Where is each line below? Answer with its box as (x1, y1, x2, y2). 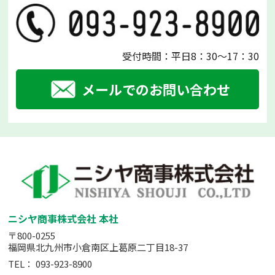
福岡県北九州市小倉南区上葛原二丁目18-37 (8, 241, 188, 254)
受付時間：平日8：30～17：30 (122, 48, 259, 63)
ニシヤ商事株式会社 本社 (8, 211, 119, 227)
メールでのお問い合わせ (81, 79, 230, 99)
